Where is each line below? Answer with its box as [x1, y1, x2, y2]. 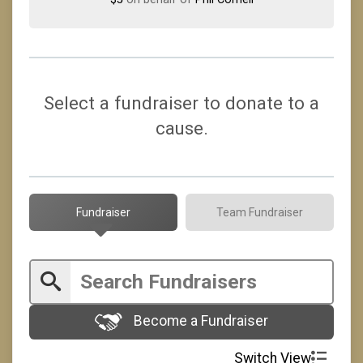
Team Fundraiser [216, 205, 303, 219]
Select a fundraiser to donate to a [44, 92, 319, 114]
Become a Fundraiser [130, 312, 268, 329]
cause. [155, 117, 208, 139]
